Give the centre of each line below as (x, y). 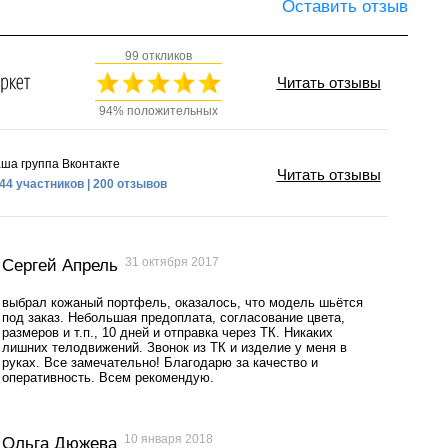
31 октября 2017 (171, 261)
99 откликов (158, 56)
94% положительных (158, 111)
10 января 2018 (168, 439)
